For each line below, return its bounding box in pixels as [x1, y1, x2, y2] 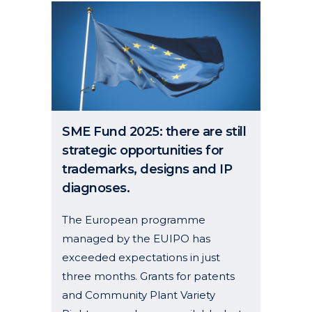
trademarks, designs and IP [62, 161, 232, 177]
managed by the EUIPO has [62, 231, 210, 245]
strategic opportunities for [62, 142, 224, 158]
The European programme [62, 212, 205, 226]
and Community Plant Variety [62, 288, 215, 302]
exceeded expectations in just [62, 250, 220, 264]
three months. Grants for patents [62, 269, 235, 283]
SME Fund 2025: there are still [62, 123, 246, 139]
